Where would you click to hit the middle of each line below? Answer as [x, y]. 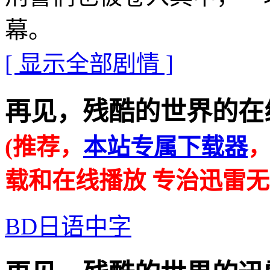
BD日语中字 [68, 226]
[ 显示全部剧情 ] [89, 63]
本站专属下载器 [165, 146]
